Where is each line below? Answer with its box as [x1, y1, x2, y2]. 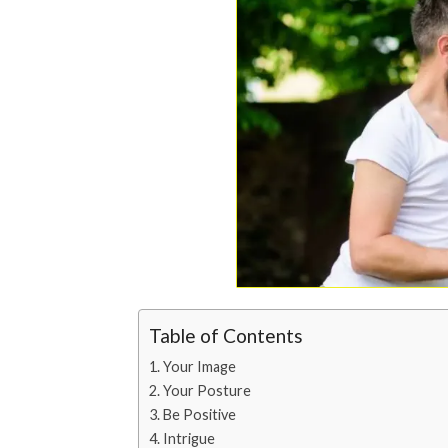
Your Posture [162, 382, 251, 400]
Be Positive [162, 406, 236, 424]
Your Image [162, 358, 236, 376]
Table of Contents [149, 324, 303, 348]
